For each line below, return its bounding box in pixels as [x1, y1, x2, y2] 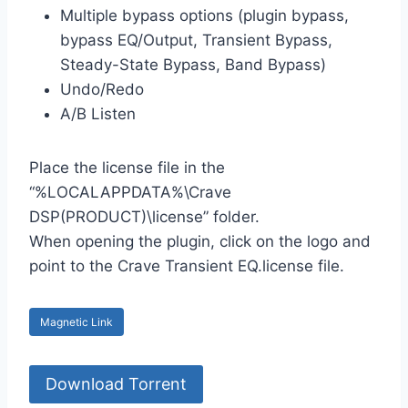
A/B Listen [60, 105, 136, 124]
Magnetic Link [40, 315, 113, 330]
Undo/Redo [60, 80, 144, 99]
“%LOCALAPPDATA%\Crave [29, 183, 231, 202]
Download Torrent [46, 374, 187, 394]
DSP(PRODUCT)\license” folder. [29, 208, 260, 227]
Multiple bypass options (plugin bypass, [60, 6, 349, 25]
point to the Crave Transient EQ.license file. [29, 257, 344, 276]
